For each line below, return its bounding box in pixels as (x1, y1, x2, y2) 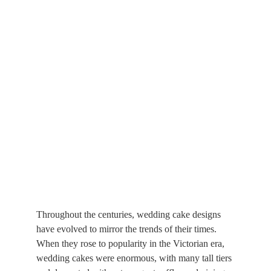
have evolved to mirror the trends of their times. (36, 224, 219, 234)
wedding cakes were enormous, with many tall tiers (36, 253, 234, 263)
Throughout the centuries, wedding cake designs (36, 209, 223, 220)
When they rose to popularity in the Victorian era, (36, 238, 227, 249)
